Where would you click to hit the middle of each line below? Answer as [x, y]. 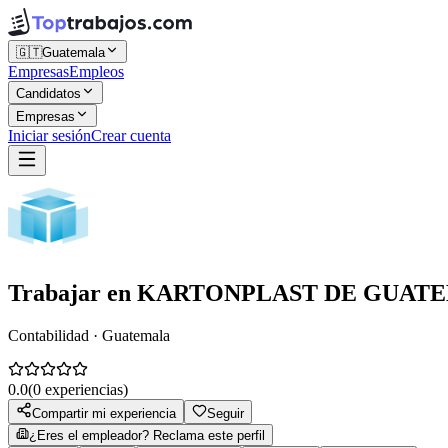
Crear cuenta [131, 135]
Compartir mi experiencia [104, 413]
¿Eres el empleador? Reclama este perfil [147, 435]
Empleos [96, 71]
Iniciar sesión [49, 135]
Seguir [225, 413]
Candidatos [48, 93]
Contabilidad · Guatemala [89, 335]
